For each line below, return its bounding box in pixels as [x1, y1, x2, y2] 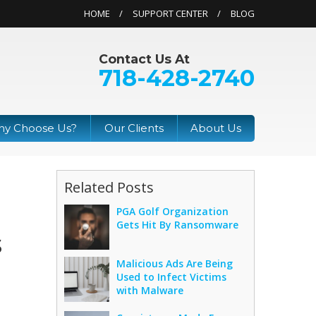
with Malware [116, 283, 184, 297]
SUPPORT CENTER [133, 7, 208, 20]
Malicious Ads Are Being [116, 256, 233, 270]
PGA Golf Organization [116, 204, 229, 218]
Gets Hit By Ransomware [116, 217, 239, 231]
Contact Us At [99, 51, 190, 66]
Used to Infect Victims [116, 269, 227, 284]
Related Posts [64, 177, 154, 197]
